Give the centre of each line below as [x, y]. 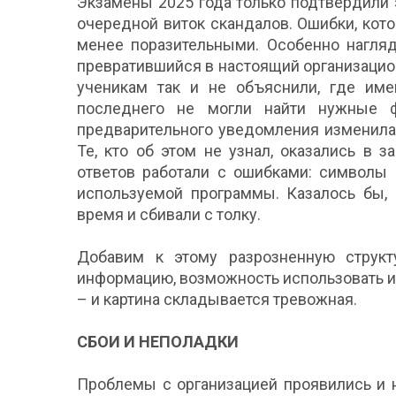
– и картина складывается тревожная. [217, 299]
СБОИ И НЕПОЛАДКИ [158, 341]
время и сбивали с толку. [169, 214]
